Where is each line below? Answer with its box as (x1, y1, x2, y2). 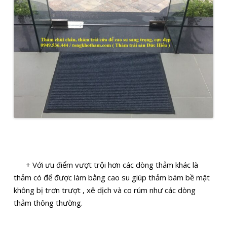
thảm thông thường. (14, 197, 83, 208)
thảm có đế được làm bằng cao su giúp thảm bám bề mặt (14, 172, 210, 182)
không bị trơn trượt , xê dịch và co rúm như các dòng (14, 184, 196, 195)
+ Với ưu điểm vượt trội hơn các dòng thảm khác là (14, 159, 199, 170)
